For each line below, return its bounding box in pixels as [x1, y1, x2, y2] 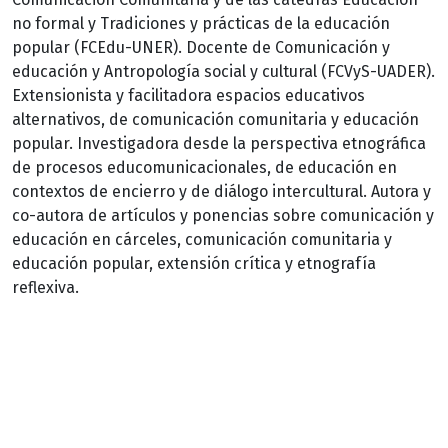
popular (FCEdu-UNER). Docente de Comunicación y [12, 37, 390, 57]
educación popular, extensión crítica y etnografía [12, 253, 376, 273]
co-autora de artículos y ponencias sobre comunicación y [12, 205, 434, 225]
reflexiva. [12, 277, 79, 297]
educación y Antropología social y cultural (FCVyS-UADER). [12, 61, 435, 81]
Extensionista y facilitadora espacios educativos [12, 85, 365, 105]
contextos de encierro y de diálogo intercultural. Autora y [12, 181, 431, 201]
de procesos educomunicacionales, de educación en [12, 157, 397, 177]
